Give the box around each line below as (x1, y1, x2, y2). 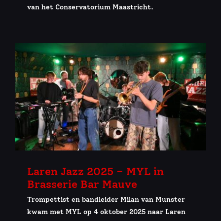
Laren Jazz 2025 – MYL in (27, 165, 164, 179)
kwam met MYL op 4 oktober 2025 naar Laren (27, 208, 185, 217)
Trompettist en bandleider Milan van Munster (27, 195, 185, 204)
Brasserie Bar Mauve (27, 178, 137, 191)
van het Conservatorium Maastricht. (27, 2, 153, 11)
